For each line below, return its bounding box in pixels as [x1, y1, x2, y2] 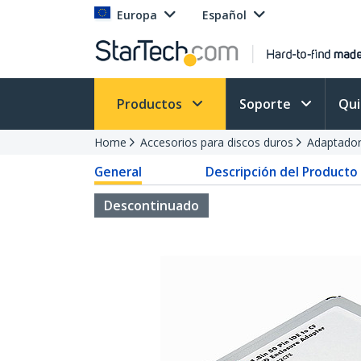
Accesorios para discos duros [140, 135, 293, 150]
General [94, 163, 142, 180]
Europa [117, 7, 157, 23]
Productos [117, 95, 185, 113]
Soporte [239, 95, 294, 113]
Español [202, 7, 247, 23]
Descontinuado [104, 197, 199, 214]
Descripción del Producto [205, 163, 358, 180]
